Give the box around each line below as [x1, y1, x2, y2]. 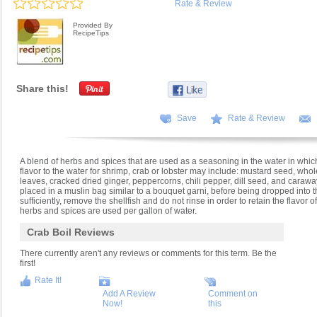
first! [20, 258, 35, 269]
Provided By [73, 21, 113, 30]
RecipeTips [73, 29, 109, 38]
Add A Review [102, 289, 156, 299]
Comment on [208, 289, 258, 299]
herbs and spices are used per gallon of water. [20, 206, 197, 217]
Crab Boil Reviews [27, 226, 115, 238]
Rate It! [35, 275, 62, 286]
